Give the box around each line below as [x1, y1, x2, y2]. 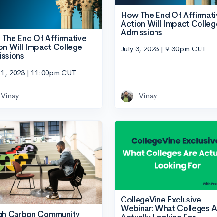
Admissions [121, 27, 162, 38]
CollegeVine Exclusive [121, 194, 201, 205]
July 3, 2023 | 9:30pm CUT [121, 44, 206, 54]
